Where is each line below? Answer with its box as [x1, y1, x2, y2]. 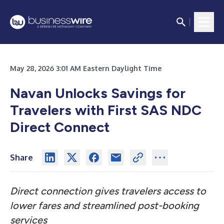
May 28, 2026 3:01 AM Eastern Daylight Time [10, 64, 161, 72]
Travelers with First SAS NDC [10, 101, 201, 118]
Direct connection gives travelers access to [10, 185, 206, 197]
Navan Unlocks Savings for [10, 84, 185, 101]
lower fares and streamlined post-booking [10, 199, 199, 211]
